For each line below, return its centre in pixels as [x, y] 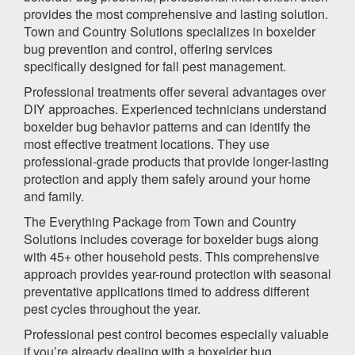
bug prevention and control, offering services [148, 48]
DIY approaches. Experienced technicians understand [175, 109]
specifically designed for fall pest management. [155, 66]
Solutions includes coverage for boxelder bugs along [171, 239]
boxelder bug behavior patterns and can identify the [167, 126]
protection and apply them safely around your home [167, 178]
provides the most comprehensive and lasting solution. [176, 13]
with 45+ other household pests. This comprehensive [172, 256]
